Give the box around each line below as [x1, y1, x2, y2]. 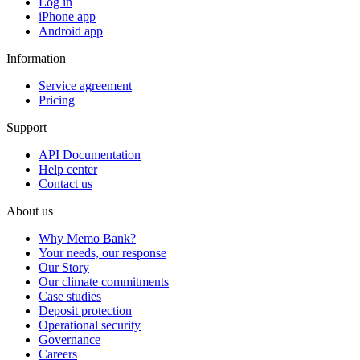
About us [6, 203, 53, 218]
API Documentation [39, 147, 141, 162]
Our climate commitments [39, 274, 169, 288]
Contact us [39, 176, 92, 190]
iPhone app [39, 9, 96, 23]
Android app [39, 23, 103, 38]
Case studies [39, 288, 101, 303]
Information [6, 51, 66, 65]
